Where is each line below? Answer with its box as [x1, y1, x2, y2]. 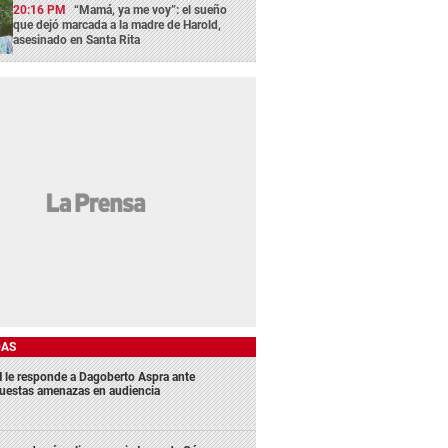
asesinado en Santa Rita [13, 32, 141, 47]
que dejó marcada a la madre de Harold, [13, 17, 222, 32]
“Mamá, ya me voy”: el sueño [74, 2, 228, 17]
